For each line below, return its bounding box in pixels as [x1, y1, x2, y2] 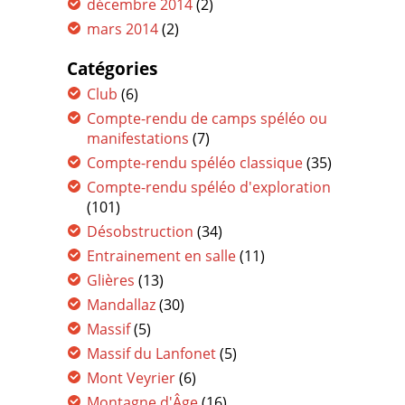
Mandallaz [87, 295, 155, 315]
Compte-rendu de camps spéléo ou [87, 108, 327, 128]
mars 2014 [87, 19, 158, 39]
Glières [87, 270, 135, 290]
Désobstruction [87, 221, 193, 241]
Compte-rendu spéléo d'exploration [87, 177, 331, 197]
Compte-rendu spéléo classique [87, 153, 303, 173]
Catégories [67, 57, 157, 80]
